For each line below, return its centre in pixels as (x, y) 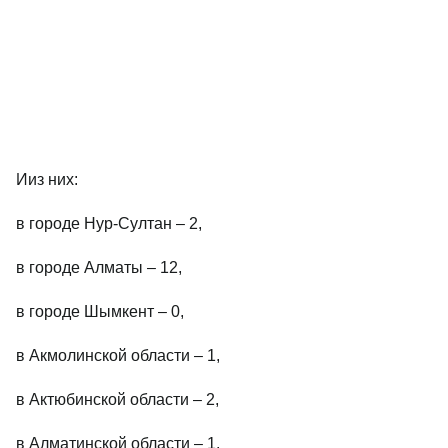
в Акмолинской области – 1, (118, 355)
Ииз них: (47, 179)
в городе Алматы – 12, (99, 267)
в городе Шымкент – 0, (100, 311)
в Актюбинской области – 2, (117, 399)
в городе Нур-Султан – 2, (109, 223)
